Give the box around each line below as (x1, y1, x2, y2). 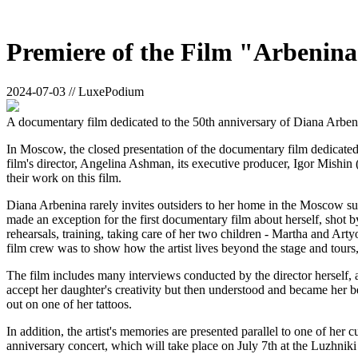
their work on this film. (6, 170, 121, 185)
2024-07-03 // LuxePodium (6, 84, 144, 98)
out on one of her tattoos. (6, 296, 132, 311)
